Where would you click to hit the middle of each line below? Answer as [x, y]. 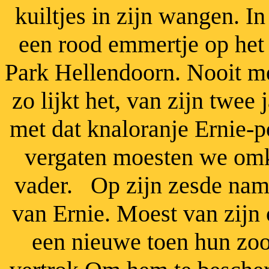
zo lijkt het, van [89, 101]
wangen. [202, 16]
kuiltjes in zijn [87, 16]
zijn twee [211, 101]
